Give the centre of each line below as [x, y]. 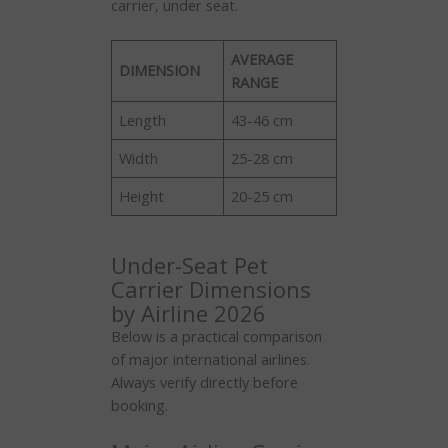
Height [144, 196]
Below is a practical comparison [216, 335]
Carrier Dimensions [210, 288]
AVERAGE [262, 59]
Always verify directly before [204, 381]
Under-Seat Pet [189, 264]
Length [145, 120]
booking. [139, 404]
